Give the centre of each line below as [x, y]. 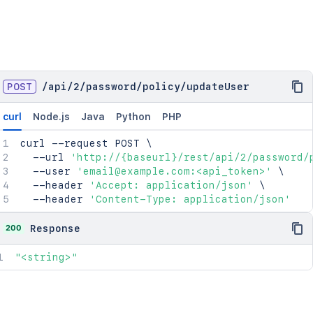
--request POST [95, 143]
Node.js [51, 117]
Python [133, 117]
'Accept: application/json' [171, 185]
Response [55, 228]
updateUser [218, 87]
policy [161, 87]
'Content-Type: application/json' [190, 199]
